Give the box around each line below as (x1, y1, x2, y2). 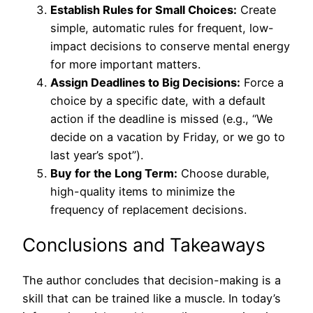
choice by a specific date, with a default (50, 94, 265, 108)
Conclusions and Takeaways (22, 233, 265, 256)
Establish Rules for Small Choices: (50, 3, 237, 17)
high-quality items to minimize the (50, 184, 235, 199)
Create (237, 3, 276, 17)
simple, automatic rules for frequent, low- (50, 21, 274, 36)
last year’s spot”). (50, 148, 143, 163)
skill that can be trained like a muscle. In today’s (22, 291, 281, 306)
